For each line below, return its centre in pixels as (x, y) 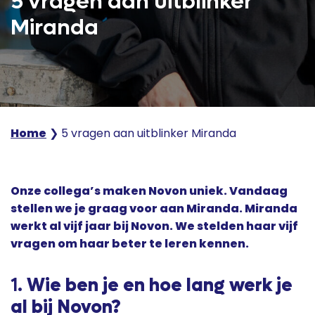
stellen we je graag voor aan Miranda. (128, 208)
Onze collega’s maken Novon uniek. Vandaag (149, 191)
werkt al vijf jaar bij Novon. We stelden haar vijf (154, 226)
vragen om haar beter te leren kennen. (130, 244)
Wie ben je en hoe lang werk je (157, 285)
